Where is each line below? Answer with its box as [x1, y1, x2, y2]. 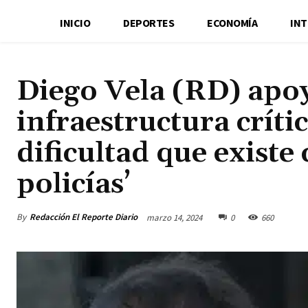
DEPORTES [123, 15, 175, 30]
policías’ [16, 166, 131, 202]
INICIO [60, 15, 91, 30]
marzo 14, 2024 [146, 211, 202, 223]
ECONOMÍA [207, 15, 258, 30]
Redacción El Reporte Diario [30, 210, 137, 223]
